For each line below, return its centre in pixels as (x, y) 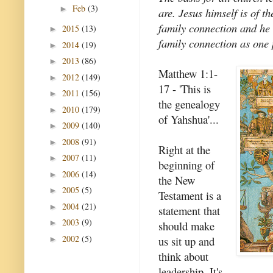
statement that (189, 211)
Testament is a (190, 196)
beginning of (186, 165)
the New (177, 180)
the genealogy (189, 104)
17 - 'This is (185, 89)
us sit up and (186, 241)
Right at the (184, 150)
